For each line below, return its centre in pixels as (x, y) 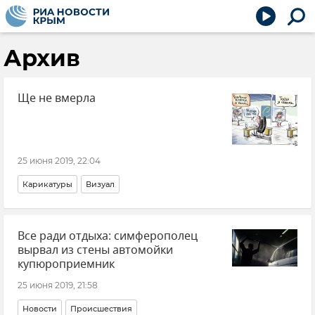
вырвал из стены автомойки (95, 250)
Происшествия (101, 309)
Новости (40, 309)
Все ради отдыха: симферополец (108, 236)
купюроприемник (66, 264)
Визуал (100, 184)
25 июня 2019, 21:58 (58, 285)
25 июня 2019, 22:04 (59, 161)
